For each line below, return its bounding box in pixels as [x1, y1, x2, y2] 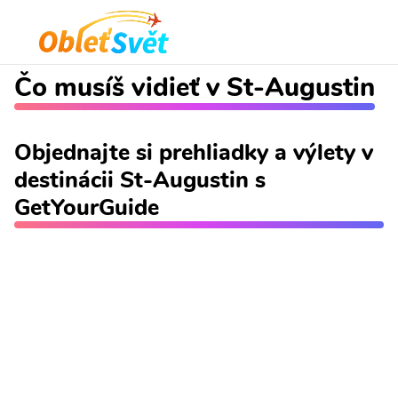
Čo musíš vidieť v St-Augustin [14, 70, 375, 105]
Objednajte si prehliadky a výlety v [14, 137, 373, 168]
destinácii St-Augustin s [14, 164, 266, 195]
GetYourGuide [14, 192, 159, 223]
